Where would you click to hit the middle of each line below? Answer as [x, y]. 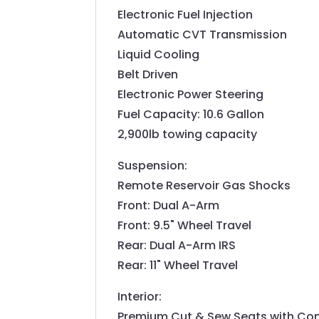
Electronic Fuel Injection [185, 15]
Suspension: [153, 166]
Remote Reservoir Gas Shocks [204, 186]
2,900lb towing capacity [188, 135]
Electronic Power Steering [191, 95]
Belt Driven [148, 75]
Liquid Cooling [159, 55]
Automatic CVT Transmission [203, 35]
